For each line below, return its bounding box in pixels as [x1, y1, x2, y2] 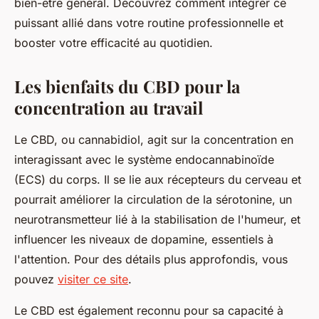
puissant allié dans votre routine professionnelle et [14, 15, 283, 30]
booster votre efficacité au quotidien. [14, 35, 213, 50]
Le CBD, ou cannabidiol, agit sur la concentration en [14, 132, 293, 147]
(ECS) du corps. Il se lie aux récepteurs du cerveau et [14, 172, 301, 187]
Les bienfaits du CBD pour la [14, 74, 240, 98]
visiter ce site [58, 271, 128, 286]
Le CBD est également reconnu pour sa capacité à [14, 303, 283, 318]
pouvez [14, 271, 58, 286]
